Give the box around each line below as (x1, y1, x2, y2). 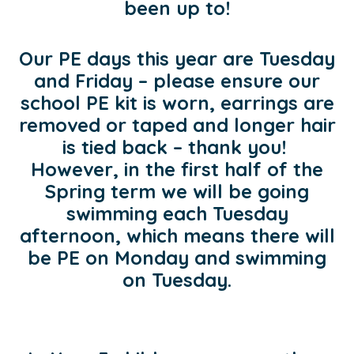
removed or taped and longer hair (18, 112, 336, 137)
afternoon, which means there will (19, 223, 335, 247)
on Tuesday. (122, 267, 232, 292)
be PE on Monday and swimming (28, 245, 326, 269)
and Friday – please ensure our (34, 68, 320, 92)
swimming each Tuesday (66, 201, 288, 225)
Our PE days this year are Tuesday (19, 46, 335, 70)
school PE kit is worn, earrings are (20, 90, 334, 115)
